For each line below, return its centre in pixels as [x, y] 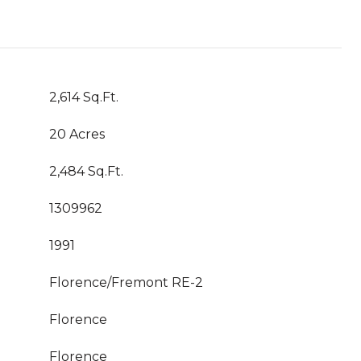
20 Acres [77, 134]
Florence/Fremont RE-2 [126, 282]
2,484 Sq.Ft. [86, 171]
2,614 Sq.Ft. [84, 97]
